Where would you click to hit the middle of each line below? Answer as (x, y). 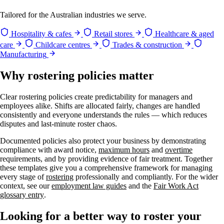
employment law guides (89, 186)
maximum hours (124, 150)
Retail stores (113, 34)
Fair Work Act (176, 186)
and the (140, 186)
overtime (179, 150)
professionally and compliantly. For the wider (146, 177)
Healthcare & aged (184, 34)
